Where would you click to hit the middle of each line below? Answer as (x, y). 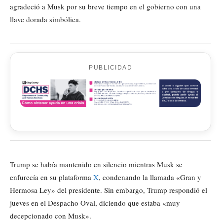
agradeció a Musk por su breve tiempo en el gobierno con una (105, 6)
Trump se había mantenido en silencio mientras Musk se (96, 165)
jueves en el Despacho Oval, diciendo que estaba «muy (95, 203)
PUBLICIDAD (110, 67)
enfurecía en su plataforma (52, 177)
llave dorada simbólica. (45, 19)
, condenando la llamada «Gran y (150, 177)
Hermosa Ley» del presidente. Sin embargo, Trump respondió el (109, 190)
